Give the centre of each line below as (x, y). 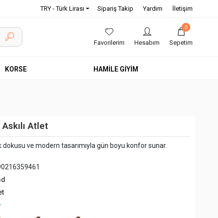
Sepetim (181, 43)
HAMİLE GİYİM (116, 69)
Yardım (153, 9)
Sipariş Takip (115, 9)
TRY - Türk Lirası (62, 9)
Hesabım (147, 43)
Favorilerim (109, 43)
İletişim (182, 9)
